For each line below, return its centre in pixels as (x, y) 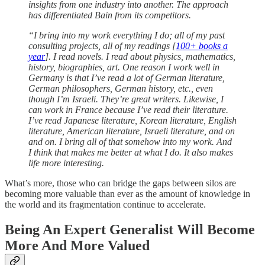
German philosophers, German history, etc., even (121, 88)
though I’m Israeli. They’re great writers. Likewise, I (126, 99)
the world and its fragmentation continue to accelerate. (105, 204)
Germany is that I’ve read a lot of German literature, (127, 77)
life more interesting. (66, 163)
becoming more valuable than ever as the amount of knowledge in (127, 193)
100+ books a (202, 46)
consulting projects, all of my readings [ (102, 46)
